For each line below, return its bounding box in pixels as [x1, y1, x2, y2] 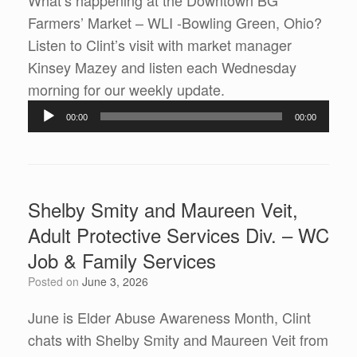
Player [224, 100, 265, 122]
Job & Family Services [28, 246, 216, 275]
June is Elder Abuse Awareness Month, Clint [28, 307, 311, 328]
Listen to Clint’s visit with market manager [28, 34, 292, 56]
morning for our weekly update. [28, 79, 225, 100]
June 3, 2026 [82, 273, 148, 290]
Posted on [35, 273, 82, 290]
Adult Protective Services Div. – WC [28, 221, 329, 249]
